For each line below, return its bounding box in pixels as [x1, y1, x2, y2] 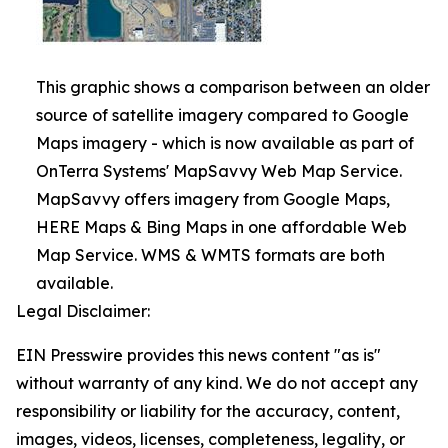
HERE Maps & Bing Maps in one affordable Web [36, 217, 407, 237]
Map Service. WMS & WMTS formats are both [36, 245, 385, 265]
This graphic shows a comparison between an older [36, 77, 430, 97]
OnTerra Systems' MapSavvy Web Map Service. [36, 161, 402, 181]
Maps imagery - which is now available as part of [36, 133, 414, 153]
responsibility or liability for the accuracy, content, [16, 401, 400, 421]
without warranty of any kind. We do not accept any [16, 373, 418, 393]
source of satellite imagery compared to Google [36, 105, 409, 125]
